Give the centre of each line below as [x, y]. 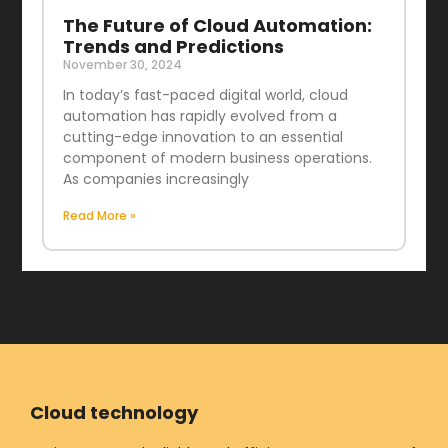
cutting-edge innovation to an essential [202, 137]
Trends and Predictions [173, 47]
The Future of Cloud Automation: [217, 26]
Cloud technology [114, 412]
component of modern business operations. [217, 158]
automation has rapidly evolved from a [199, 116]
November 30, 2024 [122, 65]
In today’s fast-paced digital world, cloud [205, 95]
